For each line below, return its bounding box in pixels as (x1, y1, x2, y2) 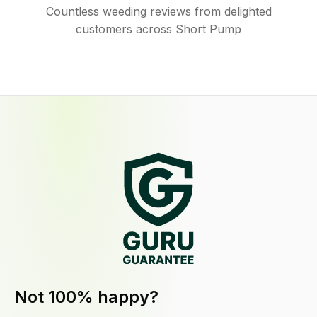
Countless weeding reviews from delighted (45, 4, 272, 18)
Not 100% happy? (14, 287, 158, 308)
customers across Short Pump (76, 22, 241, 36)
